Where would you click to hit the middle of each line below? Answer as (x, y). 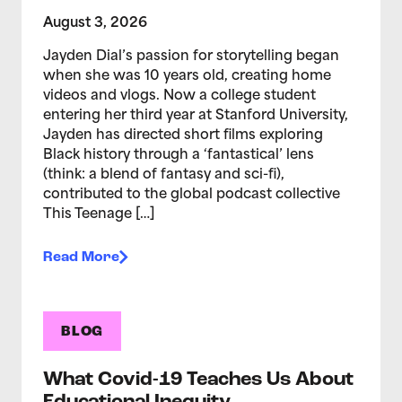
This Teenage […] (99, 214)
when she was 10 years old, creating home (187, 76)
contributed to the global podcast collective (192, 195)
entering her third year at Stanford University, (196, 116)
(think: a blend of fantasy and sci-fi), (164, 175)
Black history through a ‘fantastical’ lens (179, 155)
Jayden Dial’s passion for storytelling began (191, 57)
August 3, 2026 (95, 23)
